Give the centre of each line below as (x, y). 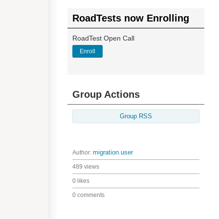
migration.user (113, 153)
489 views (86, 167)
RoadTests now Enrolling (131, 18)
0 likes (81, 181)
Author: (83, 153)
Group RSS (136, 116)
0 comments (88, 195)
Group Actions (106, 94)
